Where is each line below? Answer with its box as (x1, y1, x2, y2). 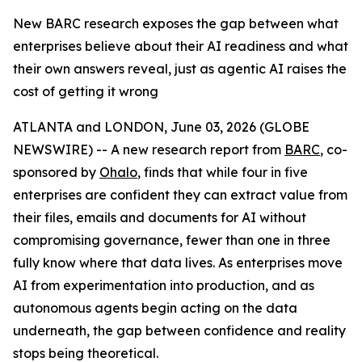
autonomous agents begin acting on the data (13, 300, 297, 316)
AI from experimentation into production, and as (13, 277, 314, 293)
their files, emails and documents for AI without (13, 209, 306, 225)
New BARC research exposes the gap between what (13, 15, 339, 32)
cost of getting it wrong (13, 83, 158, 99)
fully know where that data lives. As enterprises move (13, 255, 343, 271)
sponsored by (13, 164, 99, 180)
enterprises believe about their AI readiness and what (13, 38, 348, 54)
